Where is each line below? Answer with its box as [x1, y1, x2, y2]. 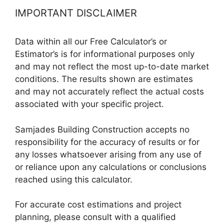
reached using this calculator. [15, 174, 132, 184]
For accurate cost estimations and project [15, 199, 181, 210]
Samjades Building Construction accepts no [15, 124, 189, 134]
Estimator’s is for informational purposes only [15, 49, 194, 59]
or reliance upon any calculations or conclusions [15, 161, 206, 172]
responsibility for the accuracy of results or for [15, 136, 199, 147]
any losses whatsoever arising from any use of [15, 149, 201, 159]
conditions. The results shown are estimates [15, 74, 193, 84]
